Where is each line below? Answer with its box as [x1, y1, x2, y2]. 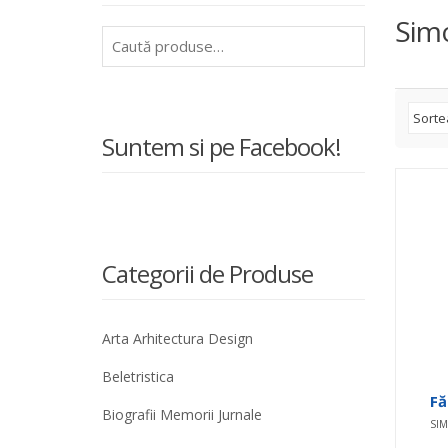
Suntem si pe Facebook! [102, 130, 341, 163]
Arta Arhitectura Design [102, 329, 253, 348]
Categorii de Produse [102, 257, 313, 290]
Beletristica [102, 367, 174, 386]
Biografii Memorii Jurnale [102, 405, 262, 424]
